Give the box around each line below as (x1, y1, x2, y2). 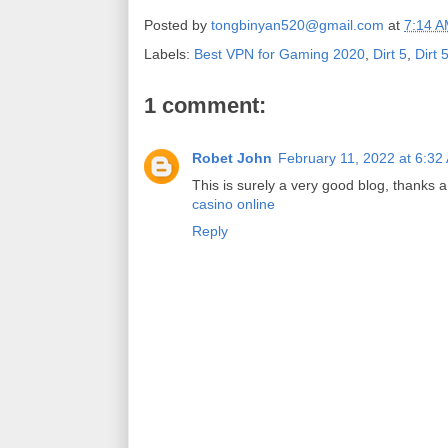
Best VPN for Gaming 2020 (194, 46, 365, 62)
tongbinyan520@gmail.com (211, 17, 384, 34)
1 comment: (144, 93, 266, 118)
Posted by (144, 17, 211, 34)
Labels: (144, 46, 194, 62)
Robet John (192, 150, 272, 166)
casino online (192, 196, 275, 212)
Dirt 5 (373, 46, 407, 62)
